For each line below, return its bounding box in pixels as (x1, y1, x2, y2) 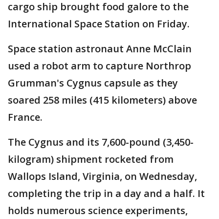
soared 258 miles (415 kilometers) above (8, 93, 197, 107)
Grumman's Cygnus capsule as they (8, 76, 178, 89)
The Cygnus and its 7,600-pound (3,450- (8, 135, 194, 149)
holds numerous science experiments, (8, 204, 188, 217)
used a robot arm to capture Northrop (8, 59, 191, 72)
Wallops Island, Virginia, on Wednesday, (8, 170, 197, 183)
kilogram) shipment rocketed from (8, 153, 174, 166)
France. (8, 110, 43, 124)
